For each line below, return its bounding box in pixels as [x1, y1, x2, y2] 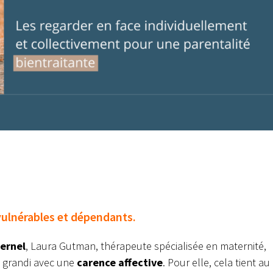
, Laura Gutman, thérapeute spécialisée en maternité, [26, 239, 266, 253]
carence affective [77, 255, 163, 270]
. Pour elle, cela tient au [163, 255, 270, 270]
